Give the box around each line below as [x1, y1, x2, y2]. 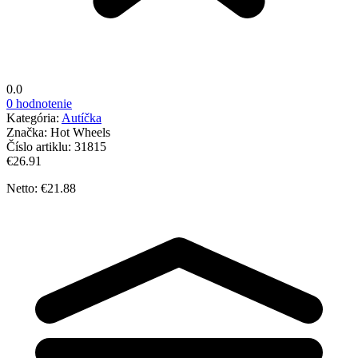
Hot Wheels [50, 125, 110, 139]
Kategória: [6, 110, 62, 125]
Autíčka [62, 110, 101, 125]
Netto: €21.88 [6, 181, 76, 195]
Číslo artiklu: [6, 139, 74, 153]
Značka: [6, 125, 50, 139]
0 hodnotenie [6, 96, 72, 110]
